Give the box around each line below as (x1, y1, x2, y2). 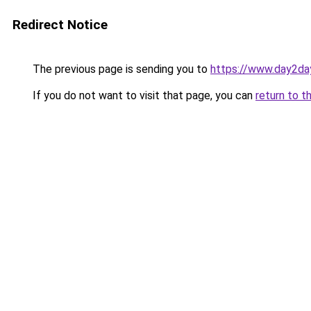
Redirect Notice (12, 17, 108, 33)
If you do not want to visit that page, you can (30, 89, 255, 102)
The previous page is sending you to (30, 62, 210, 76)
